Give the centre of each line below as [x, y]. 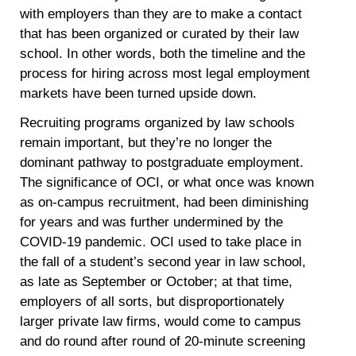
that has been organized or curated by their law [160, 33]
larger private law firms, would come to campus [161, 322]
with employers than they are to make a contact [161, 14]
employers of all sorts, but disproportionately [153, 302]
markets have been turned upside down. [139, 93]
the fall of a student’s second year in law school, [163, 262]
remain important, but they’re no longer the [146, 143]
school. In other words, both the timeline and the [163, 53]
